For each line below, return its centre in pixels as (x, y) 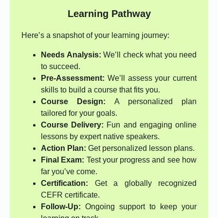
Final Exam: (63, 160)
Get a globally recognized (142, 183)
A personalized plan (151, 102)
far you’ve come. (69, 172)
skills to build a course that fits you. (100, 90)
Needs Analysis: (71, 55)
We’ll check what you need (149, 55)
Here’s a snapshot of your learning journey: (95, 36)
